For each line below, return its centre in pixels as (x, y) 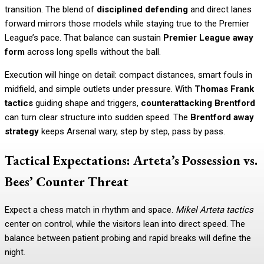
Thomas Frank (224, 89)
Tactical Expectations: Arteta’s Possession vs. (131, 160)
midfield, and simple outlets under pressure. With (100, 89)
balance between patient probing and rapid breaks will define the (128, 238)
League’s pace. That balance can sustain (84, 37)
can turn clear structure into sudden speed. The (98, 117)
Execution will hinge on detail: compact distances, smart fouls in (128, 75)
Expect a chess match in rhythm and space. (90, 210)
